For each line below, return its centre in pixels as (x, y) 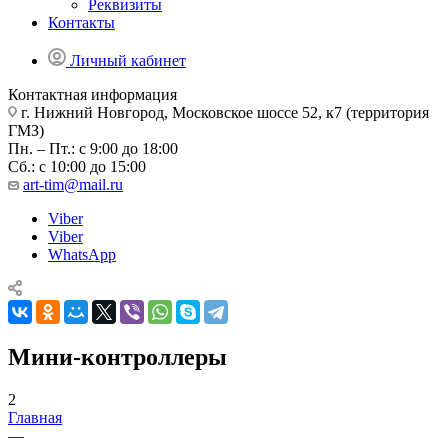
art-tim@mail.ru (73, 184)
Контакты (81, 22)
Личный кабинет (128, 60)
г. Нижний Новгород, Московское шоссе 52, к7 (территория (223, 112)
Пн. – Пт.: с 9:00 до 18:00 (93, 148)
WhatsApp (82, 254)
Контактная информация (92, 94)
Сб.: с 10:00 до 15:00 (77, 166)
